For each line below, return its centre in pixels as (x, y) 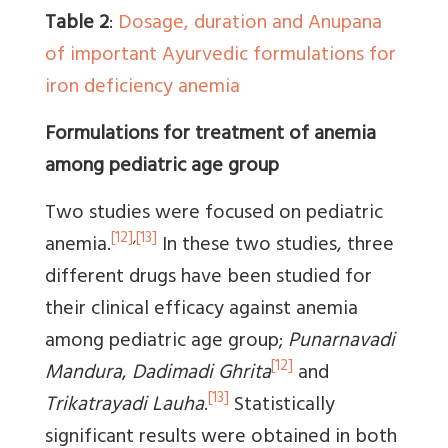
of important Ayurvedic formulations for (220, 56)
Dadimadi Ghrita (201, 374)
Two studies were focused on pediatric (214, 214)
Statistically (282, 406)
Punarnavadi (341, 342)
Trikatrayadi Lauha (124, 406)
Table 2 (77, 24)
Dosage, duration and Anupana (250, 24)
